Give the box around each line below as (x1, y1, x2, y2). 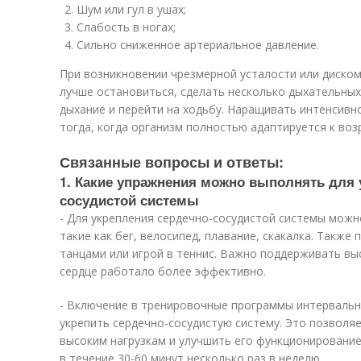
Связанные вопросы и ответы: (60, 151, 284, 172)
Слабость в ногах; (77, 19, 176, 35)
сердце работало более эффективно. (60, 263, 266, 279)
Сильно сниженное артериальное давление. (77, 37, 319, 52)
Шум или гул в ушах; (77, 2, 186, 17)
